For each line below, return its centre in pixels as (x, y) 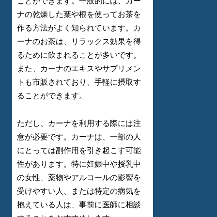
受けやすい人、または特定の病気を (79, 191)
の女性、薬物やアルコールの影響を (79, 178)
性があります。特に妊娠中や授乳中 (79, 164)
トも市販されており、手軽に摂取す (79, 82)
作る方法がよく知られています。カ (79, 28)
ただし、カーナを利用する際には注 (79, 124)
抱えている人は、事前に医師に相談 (79, 205)
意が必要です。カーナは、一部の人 (79, 137)
